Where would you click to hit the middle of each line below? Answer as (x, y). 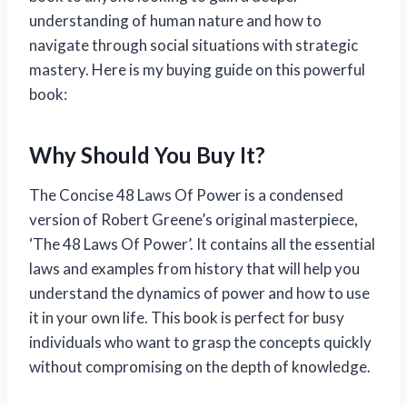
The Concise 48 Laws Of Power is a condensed (186, 195)
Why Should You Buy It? (147, 155)
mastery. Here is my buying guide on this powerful (197, 70)
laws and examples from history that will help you (194, 269)
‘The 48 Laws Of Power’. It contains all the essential (202, 244)
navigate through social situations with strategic (194, 45)
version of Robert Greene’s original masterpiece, (194, 220)
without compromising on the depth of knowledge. (200, 367)
